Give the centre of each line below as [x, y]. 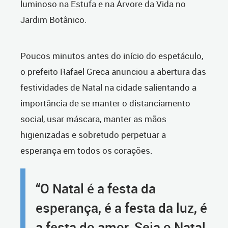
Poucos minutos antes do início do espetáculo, [112, 56]
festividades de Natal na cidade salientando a [108, 88]
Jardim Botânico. [54, 20]
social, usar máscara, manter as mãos [93, 119]
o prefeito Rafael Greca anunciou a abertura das [113, 72]
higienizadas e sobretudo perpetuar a [93, 135]
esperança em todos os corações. [87, 151]
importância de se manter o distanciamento [105, 103]
